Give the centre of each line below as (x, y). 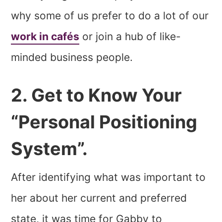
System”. (50, 148)
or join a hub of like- (130, 36)
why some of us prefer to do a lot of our (110, 15)
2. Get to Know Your (97, 95)
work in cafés (45, 36)
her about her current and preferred (99, 198)
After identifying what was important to (109, 177)
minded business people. (72, 57)
